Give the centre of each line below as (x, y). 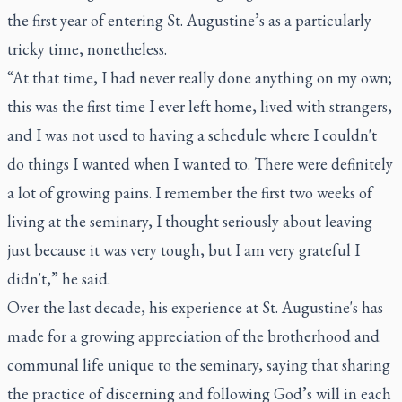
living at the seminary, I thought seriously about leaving (190, 221)
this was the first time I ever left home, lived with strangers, (200, 106)
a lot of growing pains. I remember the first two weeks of (190, 192)
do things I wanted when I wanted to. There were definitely (200, 163)
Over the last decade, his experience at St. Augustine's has (195, 307)
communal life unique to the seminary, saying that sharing (199, 364)
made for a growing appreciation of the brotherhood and (193, 336)
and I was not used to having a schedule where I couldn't (192, 135)
